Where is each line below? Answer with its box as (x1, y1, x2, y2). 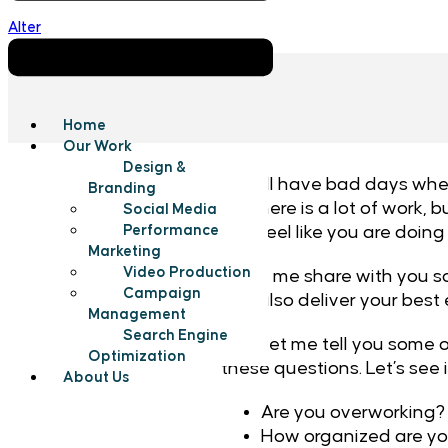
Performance (123, 223, 219, 239)
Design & (123, 160, 187, 176)
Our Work (63, 139, 132, 155)
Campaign (123, 286, 201, 302)
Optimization (88, 349, 186, 365)
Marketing (88, 244, 161, 260)
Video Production (123, 265, 251, 281)
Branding (88, 181, 156, 197)
